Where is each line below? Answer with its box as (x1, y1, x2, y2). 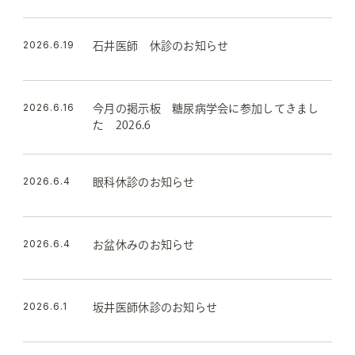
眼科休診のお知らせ (93, 176, 195, 188)
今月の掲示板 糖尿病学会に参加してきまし (93, 102, 319, 114)
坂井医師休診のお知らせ (93, 301, 218, 313)
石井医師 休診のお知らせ (93, 40, 229, 52)
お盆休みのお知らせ (93, 239, 195, 250)
